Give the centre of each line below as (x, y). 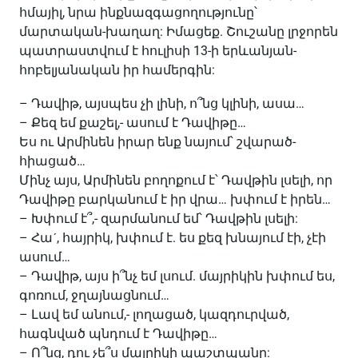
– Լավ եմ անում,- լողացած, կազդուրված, (154, 314)
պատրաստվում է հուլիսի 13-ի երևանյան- (158, 51)
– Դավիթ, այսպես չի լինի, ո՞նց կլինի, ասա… (162, 103)
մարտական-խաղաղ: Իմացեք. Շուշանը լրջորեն (179, 32)
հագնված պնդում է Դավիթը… (118, 334)
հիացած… (52, 161)
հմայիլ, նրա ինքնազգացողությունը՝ (138, 12)
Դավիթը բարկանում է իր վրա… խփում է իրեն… (175, 199)
